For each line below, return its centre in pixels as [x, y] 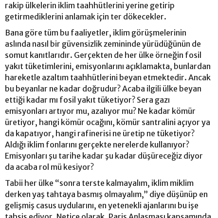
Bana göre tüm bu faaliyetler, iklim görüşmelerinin [96, 33]
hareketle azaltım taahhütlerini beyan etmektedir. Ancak [108, 77]
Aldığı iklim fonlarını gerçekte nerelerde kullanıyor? [97, 145]
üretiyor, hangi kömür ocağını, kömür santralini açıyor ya [108, 122]
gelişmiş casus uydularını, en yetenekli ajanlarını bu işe [102, 205]
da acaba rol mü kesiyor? [49, 167]
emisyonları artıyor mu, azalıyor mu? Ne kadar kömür [100, 111]
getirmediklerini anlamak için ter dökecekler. [86, 17]
